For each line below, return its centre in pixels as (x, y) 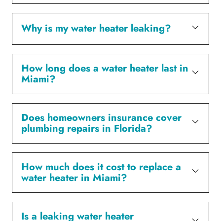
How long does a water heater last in (105, 68)
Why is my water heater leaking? (96, 29)
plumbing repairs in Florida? (87, 128)
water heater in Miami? (74, 178)
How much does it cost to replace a (101, 167)
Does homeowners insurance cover (101, 117)
